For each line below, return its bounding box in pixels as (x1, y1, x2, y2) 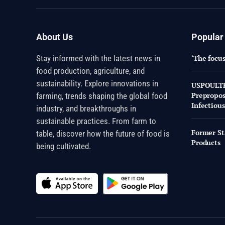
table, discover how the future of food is (36, 128, 170, 139)
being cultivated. (36, 141, 91, 151)
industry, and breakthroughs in (36, 103, 136, 114)
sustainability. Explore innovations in (36, 78, 158, 88)
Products (191, 137, 220, 147)
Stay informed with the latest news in (36, 53, 160, 63)
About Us (36, 31, 73, 42)
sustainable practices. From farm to (36, 116, 156, 126)
